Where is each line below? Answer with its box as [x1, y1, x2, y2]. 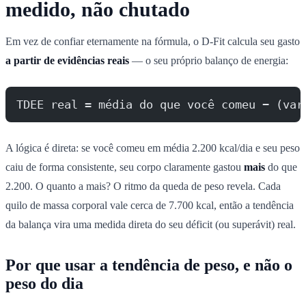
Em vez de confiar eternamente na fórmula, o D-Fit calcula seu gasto [5, 35, 300, 47]
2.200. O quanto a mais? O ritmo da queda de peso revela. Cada [5, 180, 281, 192]
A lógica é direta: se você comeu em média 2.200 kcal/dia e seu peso [5, 141, 300, 154]
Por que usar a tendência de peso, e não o [5, 255, 292, 274]
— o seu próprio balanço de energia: [129, 54, 288, 66]
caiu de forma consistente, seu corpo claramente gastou [5, 161, 244, 173]
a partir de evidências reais [5, 54, 129, 66]
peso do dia [5, 274, 83, 292]
